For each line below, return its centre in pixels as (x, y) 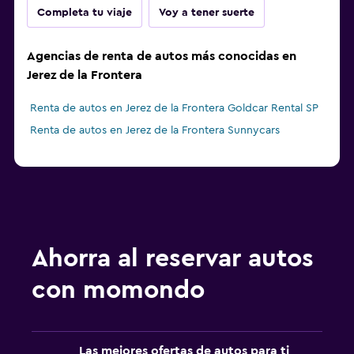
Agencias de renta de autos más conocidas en (162, 56)
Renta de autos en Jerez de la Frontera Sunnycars (155, 131)
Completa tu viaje (85, 13)
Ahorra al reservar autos (173, 259)
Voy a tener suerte (207, 13)
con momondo (118, 290)
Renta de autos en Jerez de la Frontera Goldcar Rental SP (174, 109)
